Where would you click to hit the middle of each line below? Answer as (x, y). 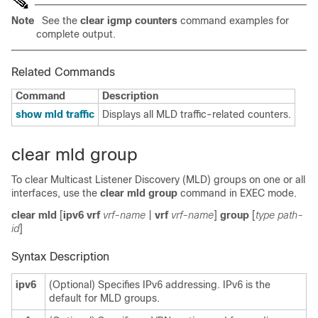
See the (61, 20)
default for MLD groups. (104, 298)
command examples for (233, 20)
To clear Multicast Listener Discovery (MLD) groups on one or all (158, 179)
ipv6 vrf (82, 215)
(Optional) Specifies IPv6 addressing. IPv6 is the (160, 284)
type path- (279, 215)
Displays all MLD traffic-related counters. (197, 114)
